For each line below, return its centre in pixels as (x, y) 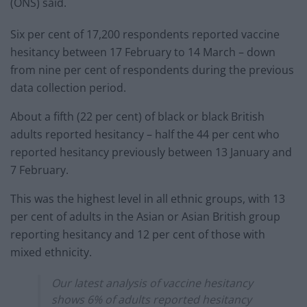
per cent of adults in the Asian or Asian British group (145, 217)
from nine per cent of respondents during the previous (152, 70)
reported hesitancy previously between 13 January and (151, 152)
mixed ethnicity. (51, 253)
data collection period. (68, 88)
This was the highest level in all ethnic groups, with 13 (148, 199)
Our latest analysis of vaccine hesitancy (152, 283)
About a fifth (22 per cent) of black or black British (137, 117)
